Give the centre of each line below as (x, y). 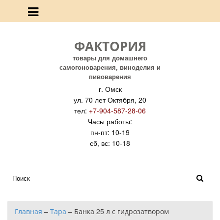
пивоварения (110, 76)
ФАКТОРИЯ (110, 46)
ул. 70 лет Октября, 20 (110, 100)
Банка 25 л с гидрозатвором (122, 211)
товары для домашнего (110, 58)
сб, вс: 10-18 (110, 143)
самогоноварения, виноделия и (110, 67)
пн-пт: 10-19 (110, 132)
